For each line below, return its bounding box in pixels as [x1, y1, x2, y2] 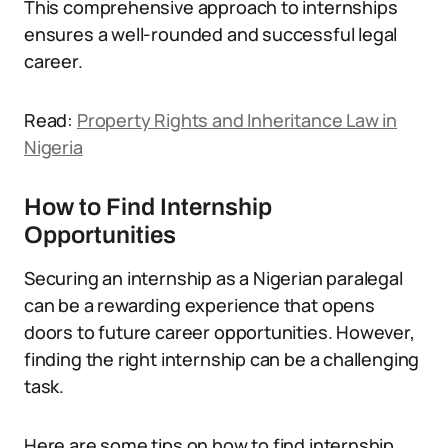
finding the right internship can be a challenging [24, 347, 420, 371]
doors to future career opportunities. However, [24, 320, 415, 344]
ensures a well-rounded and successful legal [24, 22, 398, 46]
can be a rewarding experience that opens [24, 293, 375, 317]
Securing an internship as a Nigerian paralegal [24, 266, 403, 290]
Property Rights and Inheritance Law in [76, 108, 398, 132]
